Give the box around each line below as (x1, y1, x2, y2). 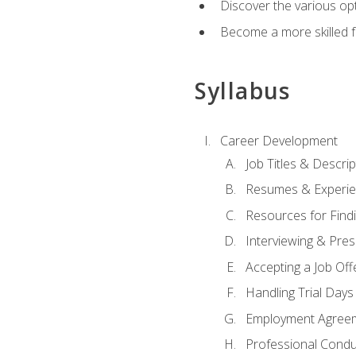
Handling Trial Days (245, 284, 354, 302)
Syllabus (194, 75, 291, 106)
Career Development (219, 132, 338, 150)
